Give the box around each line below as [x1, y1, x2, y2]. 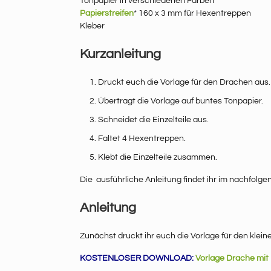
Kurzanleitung [80, 47, 161, 62]
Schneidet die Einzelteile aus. [98, 116, 209, 125]
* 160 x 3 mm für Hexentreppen [134, 9, 251, 18]
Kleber [80, 22, 105, 31]
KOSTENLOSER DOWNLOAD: [80, 254, 194, 263]
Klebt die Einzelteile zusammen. [98, 153, 217, 162]
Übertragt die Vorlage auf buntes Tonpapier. [98, 97, 263, 106]
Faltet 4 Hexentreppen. [98, 134, 186, 143]
